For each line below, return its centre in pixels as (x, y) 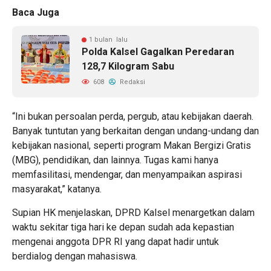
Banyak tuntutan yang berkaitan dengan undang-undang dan (135, 131)
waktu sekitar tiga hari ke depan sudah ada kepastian (123, 227)
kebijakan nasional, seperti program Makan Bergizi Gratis (132, 146)
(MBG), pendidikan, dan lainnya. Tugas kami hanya (115, 160)
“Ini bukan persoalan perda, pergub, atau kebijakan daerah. (133, 117)
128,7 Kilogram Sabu (128, 67)
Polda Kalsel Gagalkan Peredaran (158, 52)
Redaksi (132, 82)
